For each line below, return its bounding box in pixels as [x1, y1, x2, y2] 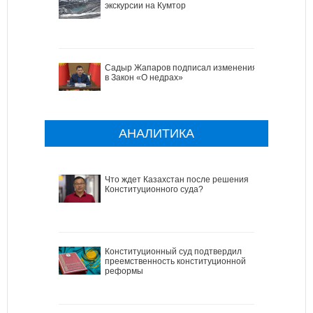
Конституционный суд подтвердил [105, 247, 242, 257]
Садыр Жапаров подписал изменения [105, 63, 257, 73]
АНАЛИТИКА [119, 126, 194, 141]
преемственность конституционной [105, 256, 246, 267]
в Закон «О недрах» [105, 73, 183, 83]
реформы [105, 266, 143, 277]
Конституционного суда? [105, 184, 203, 195]
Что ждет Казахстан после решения [105, 175, 249, 185]
